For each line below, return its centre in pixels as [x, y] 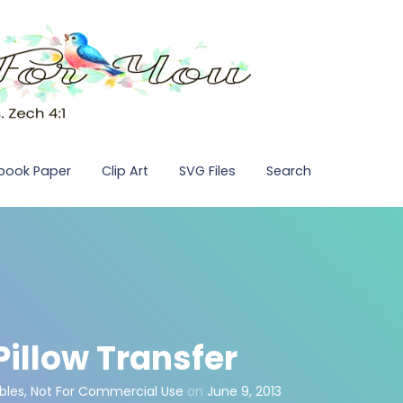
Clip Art [125, 170]
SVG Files [207, 170]
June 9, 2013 [244, 391]
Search [289, 170]
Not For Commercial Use [107, 391]
